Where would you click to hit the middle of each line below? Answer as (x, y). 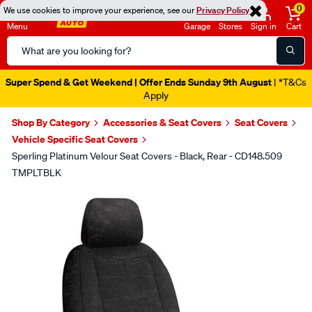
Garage (197, 26)
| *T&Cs (289, 82)
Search (23, 44)
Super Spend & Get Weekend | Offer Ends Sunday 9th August (139, 82)
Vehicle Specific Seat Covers (75, 139)
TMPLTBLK (37, 173)
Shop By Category (51, 122)
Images (42, 200)
